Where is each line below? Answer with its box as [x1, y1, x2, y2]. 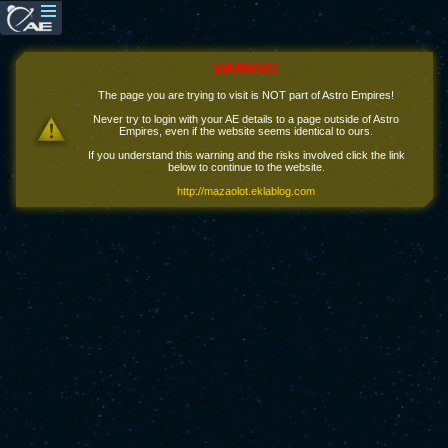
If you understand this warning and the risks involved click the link [87, 149, 405, 161]
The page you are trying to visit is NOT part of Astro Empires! [98, 89, 394, 101]
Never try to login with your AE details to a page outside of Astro [93, 113, 399, 125]
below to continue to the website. [167, 161, 325, 173]
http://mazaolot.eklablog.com [177, 185, 315, 197]
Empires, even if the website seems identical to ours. [119, 125, 373, 137]
